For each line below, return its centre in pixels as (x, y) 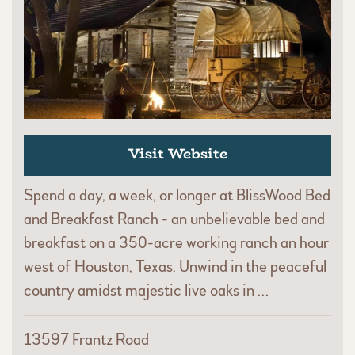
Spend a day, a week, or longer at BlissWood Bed (177, 196)
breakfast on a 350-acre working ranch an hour (176, 243)
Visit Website (177, 154)
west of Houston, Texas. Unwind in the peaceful (175, 267)
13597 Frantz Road (86, 340)
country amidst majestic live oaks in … (146, 291)
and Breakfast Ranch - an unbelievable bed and (174, 219)
